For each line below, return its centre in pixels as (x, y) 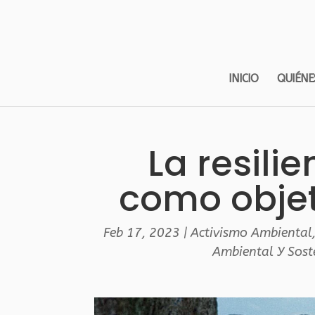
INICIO (243, 78)
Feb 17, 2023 (141, 233)
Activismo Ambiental (251, 233)
